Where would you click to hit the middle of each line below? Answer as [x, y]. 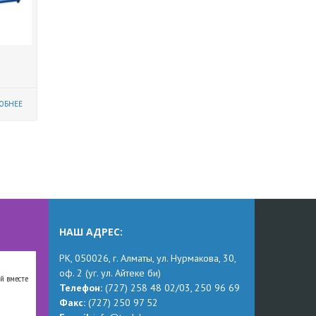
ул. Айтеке [124, 273]
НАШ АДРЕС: [91, 231]
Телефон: [82, 287]
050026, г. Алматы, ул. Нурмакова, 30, [155, 258]
